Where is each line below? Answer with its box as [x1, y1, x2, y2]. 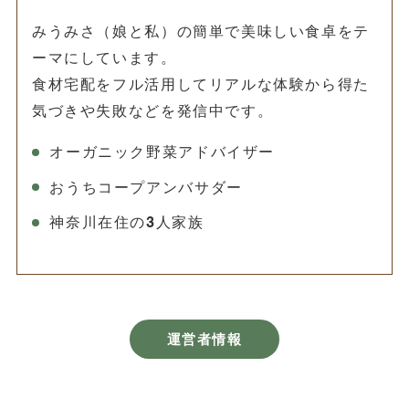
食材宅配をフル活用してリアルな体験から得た [32, 75, 370, 94]
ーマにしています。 [32, 48, 177, 68]
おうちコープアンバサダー [49, 177, 243, 197]
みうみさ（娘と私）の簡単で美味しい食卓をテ [32, 22, 370, 41]
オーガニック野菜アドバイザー [49, 142, 275, 163]
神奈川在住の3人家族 [49, 213, 204, 233]
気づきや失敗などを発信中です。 [32, 101, 274, 121]
